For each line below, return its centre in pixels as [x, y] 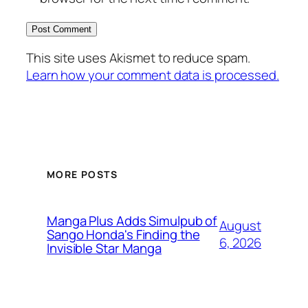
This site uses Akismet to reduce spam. [139, 57]
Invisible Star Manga [104, 249]
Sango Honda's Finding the [123, 235]
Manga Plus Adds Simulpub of [132, 221]
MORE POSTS [82, 175]
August [240, 226]
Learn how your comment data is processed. [153, 75]
